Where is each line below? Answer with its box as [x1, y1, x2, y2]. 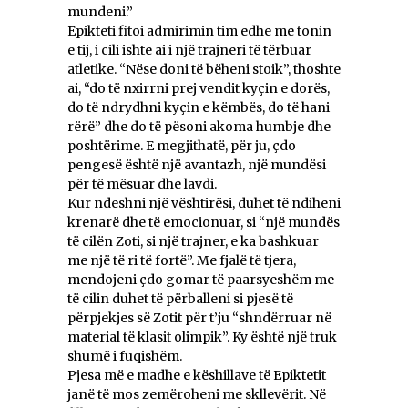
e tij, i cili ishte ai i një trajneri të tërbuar [67, 41, 311, 58]
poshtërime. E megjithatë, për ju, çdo [67, 137, 296, 154]
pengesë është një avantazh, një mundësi [67, 156, 326, 173]
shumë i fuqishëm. [67, 347, 182, 364]
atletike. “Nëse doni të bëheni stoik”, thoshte [67, 60, 341, 77]
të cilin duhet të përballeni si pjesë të [67, 290, 293, 307]
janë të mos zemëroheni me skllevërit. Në [67, 385, 326, 403]
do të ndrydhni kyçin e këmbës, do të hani [67, 98, 330, 116]
